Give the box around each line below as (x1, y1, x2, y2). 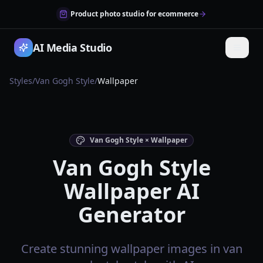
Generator (77, 200, 186, 229)
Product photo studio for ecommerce (70, 9, 198, 19)
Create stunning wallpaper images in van (21, 241, 242, 257)
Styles (9, 75, 32, 86)
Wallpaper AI (63, 177, 200, 205)
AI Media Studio (33, 41, 112, 55)
